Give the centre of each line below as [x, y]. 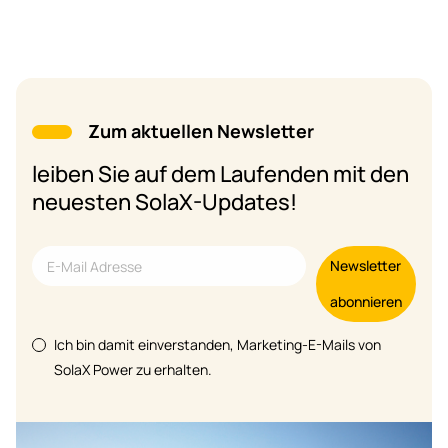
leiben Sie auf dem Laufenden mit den [220, 174]
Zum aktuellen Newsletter [201, 131]
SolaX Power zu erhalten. [133, 370]
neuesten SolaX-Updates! [164, 202]
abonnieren [366, 302]
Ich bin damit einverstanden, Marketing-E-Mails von [217, 345]
